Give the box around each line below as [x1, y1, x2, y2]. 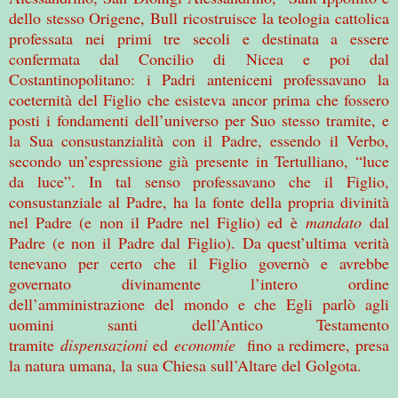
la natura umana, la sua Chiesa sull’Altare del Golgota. [9, 354, 362, 376]
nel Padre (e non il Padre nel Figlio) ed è [9, 211, 306, 233]
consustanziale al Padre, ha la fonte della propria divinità [9, 190, 389, 212]
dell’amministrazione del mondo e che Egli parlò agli [9, 292, 389, 314]
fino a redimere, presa [235, 333, 389, 355]
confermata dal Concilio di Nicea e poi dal [9, 47, 389, 69]
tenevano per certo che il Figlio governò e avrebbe [9, 251, 389, 274]
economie [173, 333, 235, 355]
